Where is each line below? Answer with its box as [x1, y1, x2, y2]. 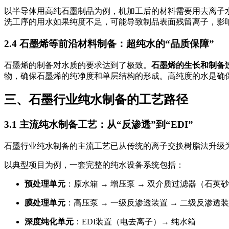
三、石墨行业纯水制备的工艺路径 [4, 93, 188, 107]
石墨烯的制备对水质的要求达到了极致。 [4, 60, 151, 70]
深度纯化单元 [25, 217, 74, 226]
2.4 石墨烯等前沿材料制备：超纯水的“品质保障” [4, 38, 214, 49]
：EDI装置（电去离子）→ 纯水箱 [74, 217, 196, 226]
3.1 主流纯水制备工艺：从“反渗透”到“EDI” [4, 119, 193, 130]
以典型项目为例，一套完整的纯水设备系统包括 [4, 161, 176, 170]
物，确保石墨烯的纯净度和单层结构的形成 [4, 71, 159, 80]
